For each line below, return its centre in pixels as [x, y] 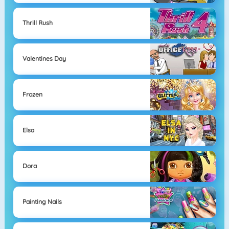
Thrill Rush [37, 23]
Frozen [32, 95]
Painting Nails [42, 202]
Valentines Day [44, 59]
